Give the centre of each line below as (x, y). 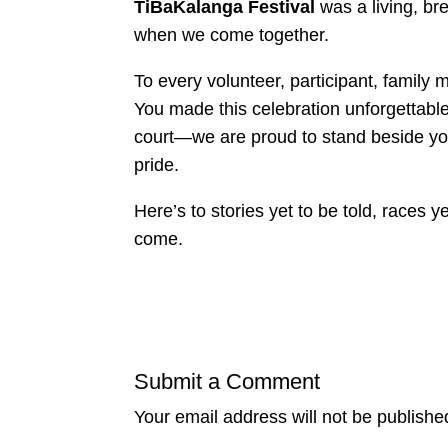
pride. (157, 164)
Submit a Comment (227, 382)
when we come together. (232, 34)
